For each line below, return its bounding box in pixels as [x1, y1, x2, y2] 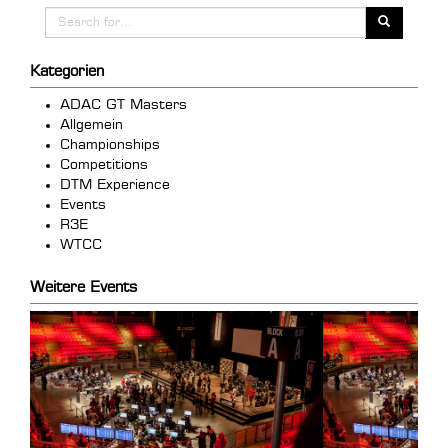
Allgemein [60, 118, 123, 133]
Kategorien [30, 64, 104, 80]
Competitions [60, 158, 148, 173]
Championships [60, 138, 160, 153]
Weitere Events [30, 280, 137, 296]
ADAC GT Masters [60, 98, 187, 113]
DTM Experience [60, 178, 170, 193]
